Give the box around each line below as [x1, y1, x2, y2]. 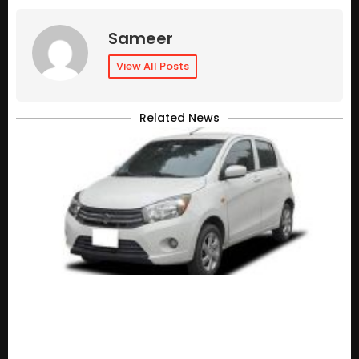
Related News [139, 110, 220, 127]
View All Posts [116, 58, 189, 75]
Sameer [108, 27, 173, 50]
